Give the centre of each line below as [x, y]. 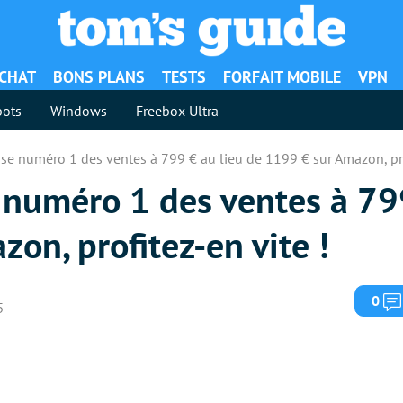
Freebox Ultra [177, 110]
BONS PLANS [99, 77]
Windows [79, 110]
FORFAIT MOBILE [282, 77]
